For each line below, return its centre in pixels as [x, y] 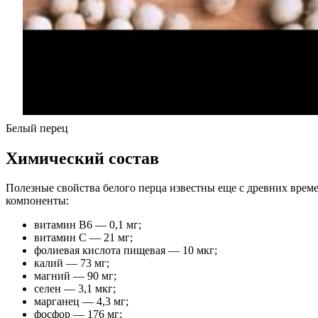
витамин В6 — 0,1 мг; [88, 225]
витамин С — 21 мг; [83, 238]
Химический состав [82, 158]
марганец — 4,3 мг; [81, 302]
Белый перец [37, 128]
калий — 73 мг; [72, 263]
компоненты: [37, 201]
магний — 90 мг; [75, 276]
